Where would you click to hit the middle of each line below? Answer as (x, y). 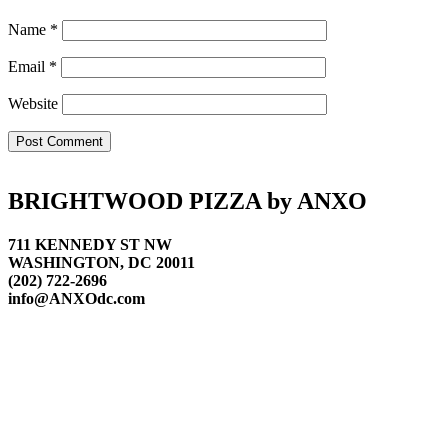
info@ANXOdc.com (76, 299)
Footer (41, 180)
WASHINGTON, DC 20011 (101, 263)
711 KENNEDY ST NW (90, 245)
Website (33, 104)
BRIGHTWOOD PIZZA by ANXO (187, 201)
